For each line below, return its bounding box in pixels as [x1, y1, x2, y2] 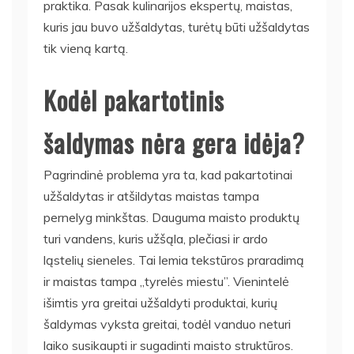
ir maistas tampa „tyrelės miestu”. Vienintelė [43, 273, 289, 289]
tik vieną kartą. [43, 40, 128, 56]
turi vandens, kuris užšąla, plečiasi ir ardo [43, 230, 268, 247]
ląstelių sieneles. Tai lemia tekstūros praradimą [43, 251, 304, 268]
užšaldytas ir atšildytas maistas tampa [43, 187, 259, 204]
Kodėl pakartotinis [43, 81, 224, 119]
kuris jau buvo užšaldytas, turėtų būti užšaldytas [43, 18, 310, 35]
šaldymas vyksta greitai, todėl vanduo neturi [43, 315, 291, 332]
